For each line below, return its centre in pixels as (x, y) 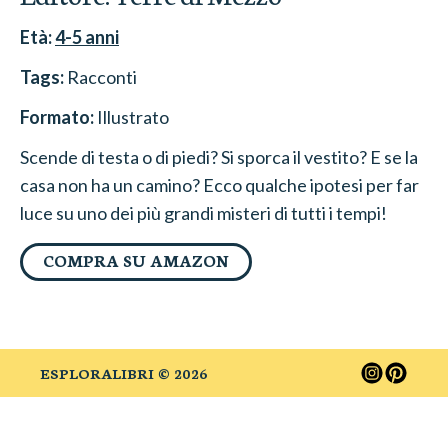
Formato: (57, 117)
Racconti (102, 77)
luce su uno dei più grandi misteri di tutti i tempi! (203, 213)
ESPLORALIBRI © (107, 373)
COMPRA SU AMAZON (136, 260)
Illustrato (133, 117)
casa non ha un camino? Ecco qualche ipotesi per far (219, 185)
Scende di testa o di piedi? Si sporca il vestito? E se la (219, 157)
